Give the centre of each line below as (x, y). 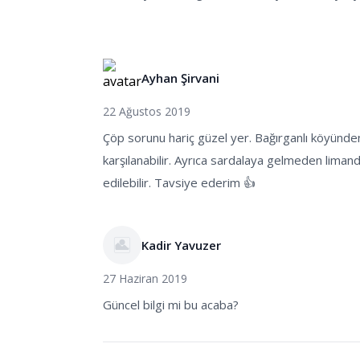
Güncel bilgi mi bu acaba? (171, 305)
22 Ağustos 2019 (147, 111)
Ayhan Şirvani (180, 78)
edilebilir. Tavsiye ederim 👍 (179, 182)
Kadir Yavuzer (181, 245)
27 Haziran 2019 (145, 278)
